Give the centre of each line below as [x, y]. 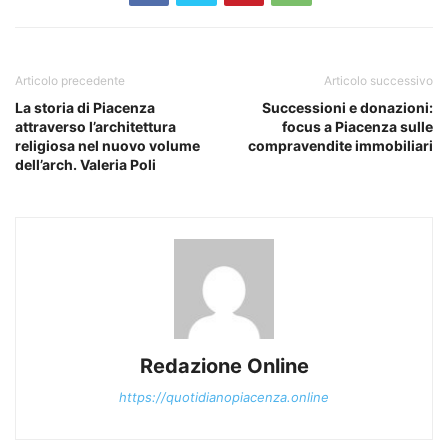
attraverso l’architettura [95, 127]
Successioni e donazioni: [347, 108]
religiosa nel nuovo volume [107, 146]
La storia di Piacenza [85, 108]
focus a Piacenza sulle [357, 127]
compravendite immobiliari [340, 146]
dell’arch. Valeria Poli [85, 165]
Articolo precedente [70, 81]
